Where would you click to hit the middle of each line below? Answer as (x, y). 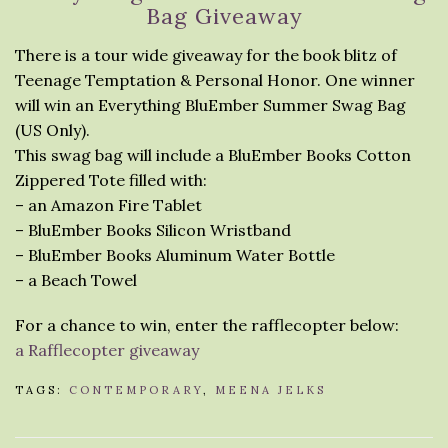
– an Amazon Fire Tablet (108, 204)
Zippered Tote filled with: (111, 179)
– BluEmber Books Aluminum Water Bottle (175, 254)
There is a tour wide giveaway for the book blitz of (206, 54)
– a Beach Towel (76, 279)
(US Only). (52, 129)
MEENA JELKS (270, 389)
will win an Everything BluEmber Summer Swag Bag (210, 104)
